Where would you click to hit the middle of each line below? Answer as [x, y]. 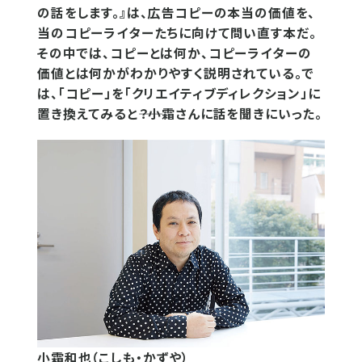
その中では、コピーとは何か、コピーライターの [175, 53]
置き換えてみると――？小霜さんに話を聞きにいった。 [180, 114]
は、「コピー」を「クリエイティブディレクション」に [179, 93]
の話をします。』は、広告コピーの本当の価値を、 [177, 13]
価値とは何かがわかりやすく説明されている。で [176, 73]
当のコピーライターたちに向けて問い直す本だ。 [177, 33]
